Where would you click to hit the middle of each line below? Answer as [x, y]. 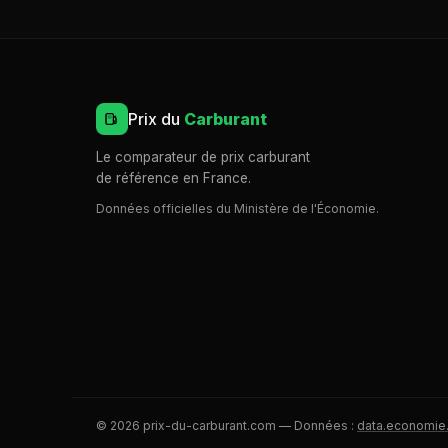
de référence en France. [173, 178]
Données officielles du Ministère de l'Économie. [237, 208]
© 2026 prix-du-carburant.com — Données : [226, 425]
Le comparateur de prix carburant [203, 157]
